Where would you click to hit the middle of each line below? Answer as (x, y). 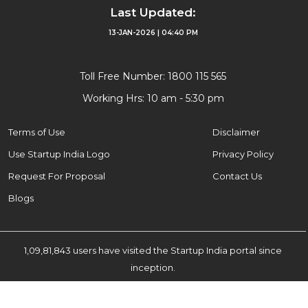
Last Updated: (153, 12)
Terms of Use (37, 132)
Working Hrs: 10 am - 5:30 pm (153, 98)
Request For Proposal (57, 176)
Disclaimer (236, 132)
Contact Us (237, 176)
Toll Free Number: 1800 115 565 (153, 76)
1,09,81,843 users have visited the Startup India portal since (153, 250)
